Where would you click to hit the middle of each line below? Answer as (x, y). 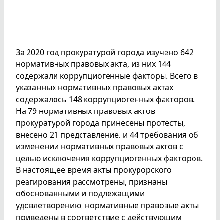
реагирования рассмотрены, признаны (92, 181)
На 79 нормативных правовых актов (85, 111)
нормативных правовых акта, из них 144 (93, 64)
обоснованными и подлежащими (80, 193)
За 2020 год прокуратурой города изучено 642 (105, 52)
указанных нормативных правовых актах (95, 87)
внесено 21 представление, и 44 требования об (107, 134)
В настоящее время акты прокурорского (94, 170)
